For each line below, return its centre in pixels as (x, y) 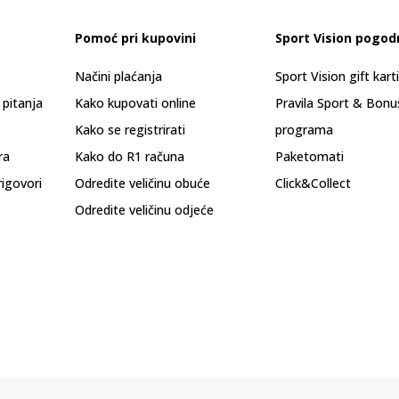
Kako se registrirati (130, 130)
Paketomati (309, 156)
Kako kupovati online (135, 103)
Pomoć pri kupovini (135, 38)
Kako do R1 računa (130, 156)
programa (304, 130)
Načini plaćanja (118, 76)
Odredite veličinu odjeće (144, 210)
